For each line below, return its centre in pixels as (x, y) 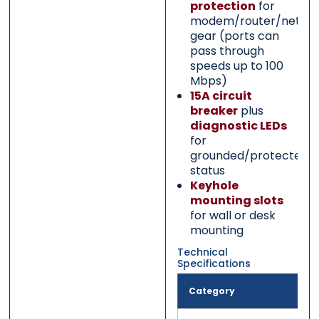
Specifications (214, 264)
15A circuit (221, 96)
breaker (214, 111)
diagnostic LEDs (238, 126)
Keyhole (214, 186)
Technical (202, 252)
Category (211, 291)
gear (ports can (234, 36)
